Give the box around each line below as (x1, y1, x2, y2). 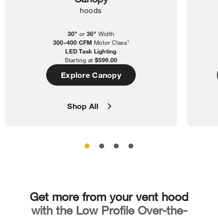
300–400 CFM (53, 38, 92, 46)
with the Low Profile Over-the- (31, 202, 187, 217)
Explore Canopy (61, 70, 121, 79)
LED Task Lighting (65, 47, 117, 55)
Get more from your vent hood (30, 189, 188, 203)
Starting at (64, 55, 95, 64)
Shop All (67, 101, 99, 110)
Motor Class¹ (92, 38, 129, 46)
